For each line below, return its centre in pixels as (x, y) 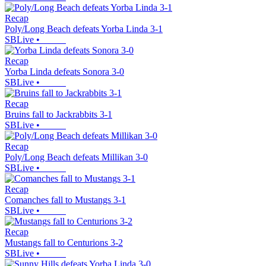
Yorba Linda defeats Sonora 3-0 (64, 72)
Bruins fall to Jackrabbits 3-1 (58, 115)
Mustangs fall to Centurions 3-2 (64, 243)
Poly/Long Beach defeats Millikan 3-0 (76, 157)
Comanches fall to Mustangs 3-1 (65, 200)
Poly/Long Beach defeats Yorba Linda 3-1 (84, 29)
